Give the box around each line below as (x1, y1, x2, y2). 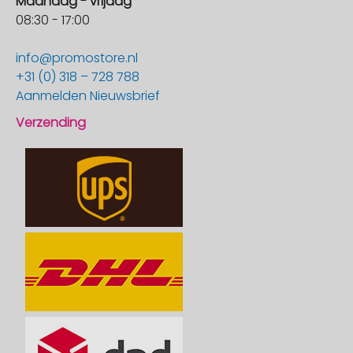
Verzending (16, 113, 86, 132)
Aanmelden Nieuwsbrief (16, 87, 160, 105)
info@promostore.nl (16, 49, 138, 67)
